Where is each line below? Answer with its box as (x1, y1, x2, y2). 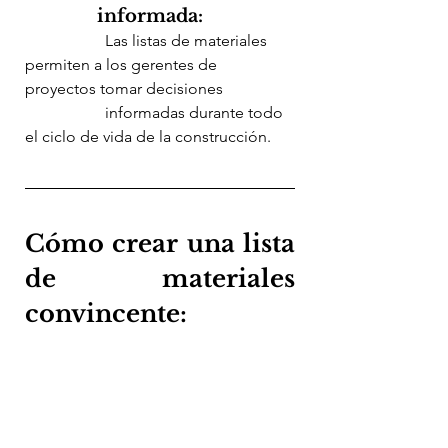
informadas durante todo (25, 102, 105, 122)
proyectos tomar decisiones (25, 78, 227, 98)
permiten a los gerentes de (25, 54, 221, 74)
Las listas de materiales (25, 30, 105, 50)
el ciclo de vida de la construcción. (25, 126, 271, 146)
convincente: (25, 298, 187, 328)
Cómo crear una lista (25, 228, 295, 258)
